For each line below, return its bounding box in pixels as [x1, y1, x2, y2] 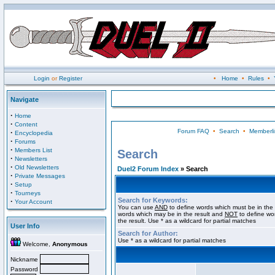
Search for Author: [118, 230, 178, 237]
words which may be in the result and [118, 211, 225, 217]
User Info [10, 222, 40, 230]
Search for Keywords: [118, 196, 188, 204]
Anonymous [52, 241, 88, 247]
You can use [118, 204, 155, 211]
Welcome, [21, 241, 52, 247]
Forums [15, 138, 36, 145]
